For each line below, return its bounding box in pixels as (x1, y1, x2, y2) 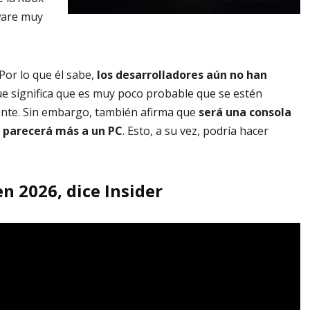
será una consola (199, 104, 291, 120)
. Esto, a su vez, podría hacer (122, 123, 268, 139)
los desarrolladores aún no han (94, 67, 267, 83)
